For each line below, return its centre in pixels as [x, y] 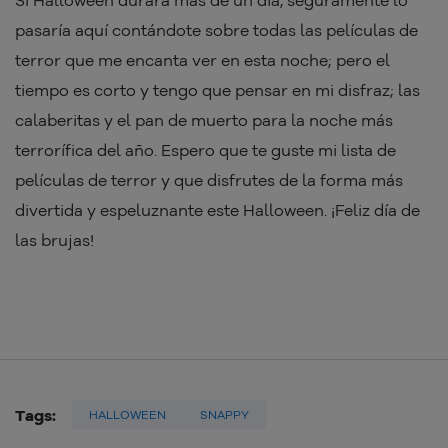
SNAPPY [224, 415]
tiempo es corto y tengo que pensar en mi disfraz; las [217, 90]
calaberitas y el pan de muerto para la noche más [204, 120]
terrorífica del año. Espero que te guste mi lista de [205, 150]
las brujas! [54, 240]
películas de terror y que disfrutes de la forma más [209, 180]
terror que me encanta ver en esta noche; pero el [202, 60]
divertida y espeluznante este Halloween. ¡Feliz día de [217, 210]
